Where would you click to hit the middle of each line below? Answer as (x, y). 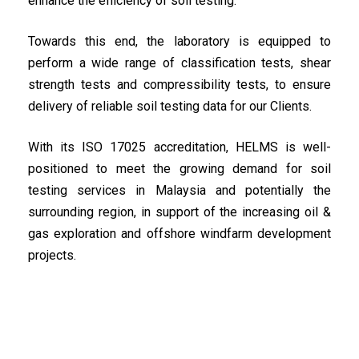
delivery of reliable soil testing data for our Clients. (170, 106)
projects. (52, 255)
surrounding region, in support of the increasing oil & (179, 212)
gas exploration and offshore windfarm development (179, 234)
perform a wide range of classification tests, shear (179, 63)
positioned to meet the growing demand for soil (179, 169)
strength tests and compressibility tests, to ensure (179, 85)
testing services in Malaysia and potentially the (179, 190)
